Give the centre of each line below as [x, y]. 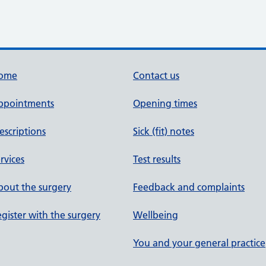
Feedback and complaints [189, 187]
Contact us [156, 75]
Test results [157, 159]
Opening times [165, 103]
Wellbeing [156, 215]
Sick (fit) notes [164, 131]
